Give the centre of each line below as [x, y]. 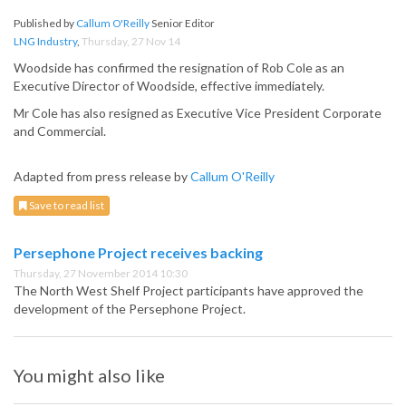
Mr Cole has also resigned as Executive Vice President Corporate [198, 113]
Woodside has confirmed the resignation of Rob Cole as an [179, 68]
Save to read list [66, 206]
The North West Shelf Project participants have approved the [188, 291]
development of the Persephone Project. [130, 309]
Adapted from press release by [102, 177]
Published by [45, 24]
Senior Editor [182, 24]
